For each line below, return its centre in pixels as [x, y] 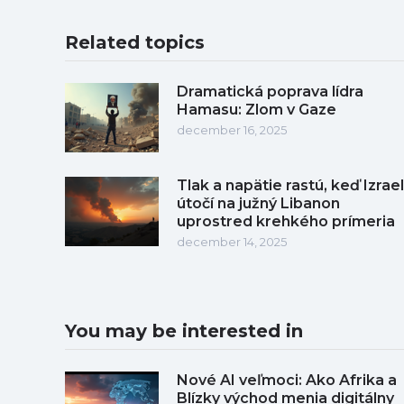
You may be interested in [184, 331]
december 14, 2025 [232, 241]
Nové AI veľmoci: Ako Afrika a [287, 380]
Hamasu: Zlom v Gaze [257, 109]
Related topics [135, 42]
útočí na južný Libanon [258, 203]
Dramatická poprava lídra [270, 91]
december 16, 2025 [232, 129]
